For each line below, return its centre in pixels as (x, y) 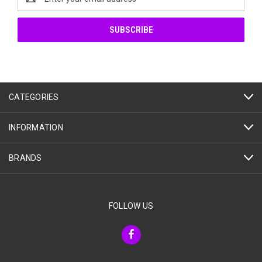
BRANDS (25, 158)
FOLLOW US (131, 206)
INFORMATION (36, 127)
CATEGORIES (34, 97)
